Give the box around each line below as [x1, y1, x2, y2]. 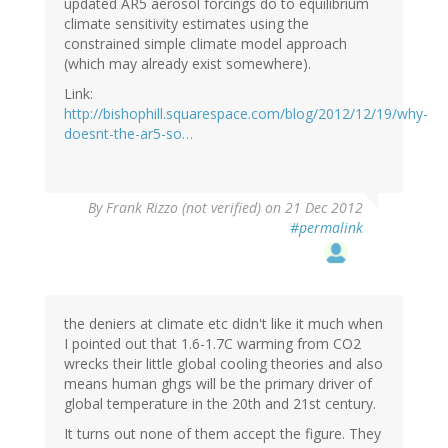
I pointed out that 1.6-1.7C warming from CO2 [64, 334, 361, 354]
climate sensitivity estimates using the [64, 14, 309, 34]
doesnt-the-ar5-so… [64, 124, 193, 144]
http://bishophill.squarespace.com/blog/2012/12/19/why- [64, 104, 428, 124]
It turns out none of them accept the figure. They [64, 424, 381, 444]
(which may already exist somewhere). [64, 54, 311, 74]
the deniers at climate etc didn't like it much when [64, 314, 383, 334]
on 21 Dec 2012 [261, 198, 363, 218]
